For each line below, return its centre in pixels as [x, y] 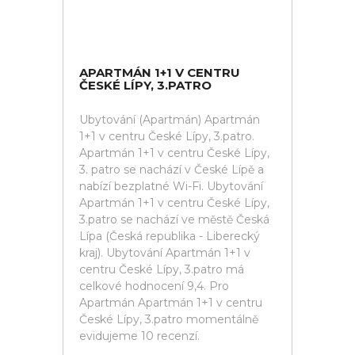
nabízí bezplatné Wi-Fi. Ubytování [171, 186]
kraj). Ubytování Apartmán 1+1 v [165, 253]
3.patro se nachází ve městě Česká [174, 219]
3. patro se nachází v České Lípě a [172, 170]
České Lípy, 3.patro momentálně [169, 319]
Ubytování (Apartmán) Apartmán [170, 120]
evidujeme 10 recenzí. [139, 336]
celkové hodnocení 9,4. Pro [154, 286]
